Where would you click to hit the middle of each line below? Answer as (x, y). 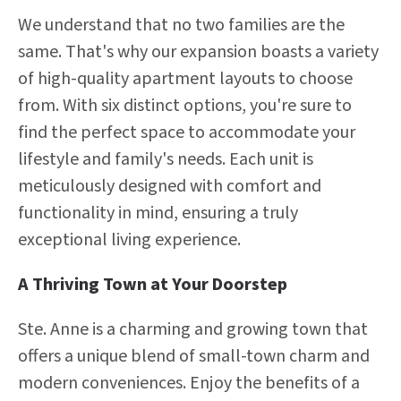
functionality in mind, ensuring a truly (158, 213)
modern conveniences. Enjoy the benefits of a (189, 383)
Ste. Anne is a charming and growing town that (193, 329)
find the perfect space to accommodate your (187, 132)
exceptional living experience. (129, 240)
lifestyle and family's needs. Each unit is (166, 159)
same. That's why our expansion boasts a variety (198, 52)
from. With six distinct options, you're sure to (185, 106)
